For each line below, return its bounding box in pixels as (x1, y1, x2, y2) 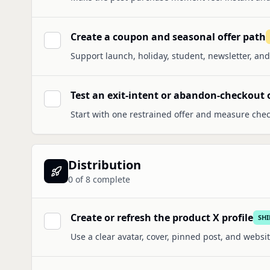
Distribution (68, 157, 141, 173)
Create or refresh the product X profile (71, 211, 253, 224)
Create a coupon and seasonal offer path (71, 30, 266, 43)
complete (90, 174, 130, 185)
